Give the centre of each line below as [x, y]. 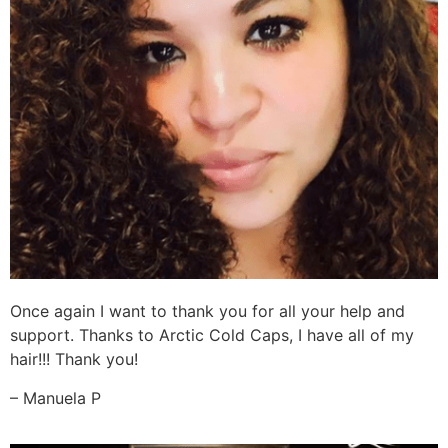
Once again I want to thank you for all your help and [207, 311]
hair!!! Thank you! [74, 359]
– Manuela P [55, 397]
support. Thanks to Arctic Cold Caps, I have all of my [212, 335]
